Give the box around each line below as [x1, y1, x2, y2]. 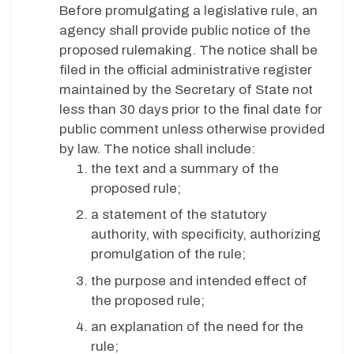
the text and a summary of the [91, 160, 279, 176]
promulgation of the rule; [91, 247, 249, 262]
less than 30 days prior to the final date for [59, 101, 322, 117]
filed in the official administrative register [59, 62, 312, 77]
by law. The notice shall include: [59, 141, 255, 156]
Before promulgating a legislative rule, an [59, 2, 318, 18]
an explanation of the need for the [91, 319, 303, 335]
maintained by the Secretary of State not [59, 81, 313, 97]
